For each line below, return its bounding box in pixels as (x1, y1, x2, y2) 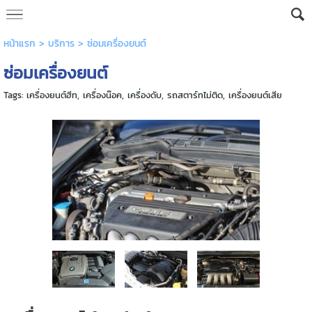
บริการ (47, 36, 75, 51)
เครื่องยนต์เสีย (228, 88, 282, 102)
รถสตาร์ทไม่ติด (166, 88, 223, 102)
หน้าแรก (3, 36, 36, 51)
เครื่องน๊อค (82, 88, 122, 102)
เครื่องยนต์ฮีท (26, 88, 77, 102)
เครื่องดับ (127, 88, 162, 102)
